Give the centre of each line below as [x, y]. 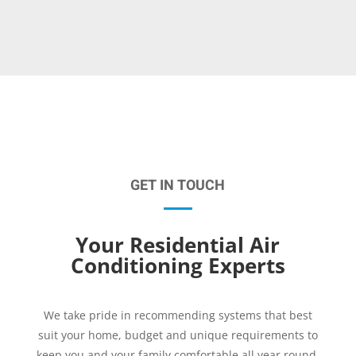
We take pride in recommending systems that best [178, 315]
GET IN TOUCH [178, 185]
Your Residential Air [178, 244]
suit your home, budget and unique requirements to [178, 335]
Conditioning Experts [178, 265]
